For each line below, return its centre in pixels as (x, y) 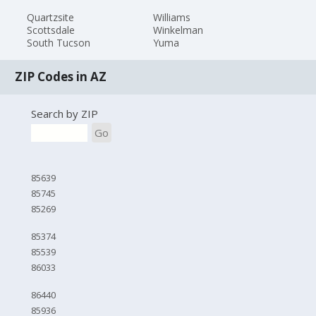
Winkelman (178, 30)
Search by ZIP (64, 114)
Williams (171, 17)
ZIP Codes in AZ (61, 77)
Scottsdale (51, 30)
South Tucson (59, 42)
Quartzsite (51, 17)
